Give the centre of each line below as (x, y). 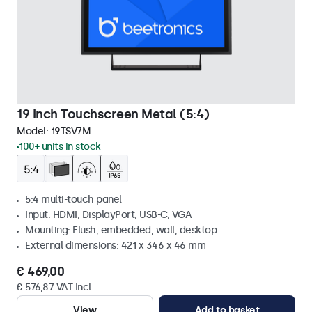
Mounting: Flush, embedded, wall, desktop (121, 230)
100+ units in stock (60, 147)
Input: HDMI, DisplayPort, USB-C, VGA (108, 215)
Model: (34, 131)
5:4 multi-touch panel (73, 200)
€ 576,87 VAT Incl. (55, 287)
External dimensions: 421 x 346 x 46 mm (115, 245)
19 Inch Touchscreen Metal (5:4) (113, 114)
